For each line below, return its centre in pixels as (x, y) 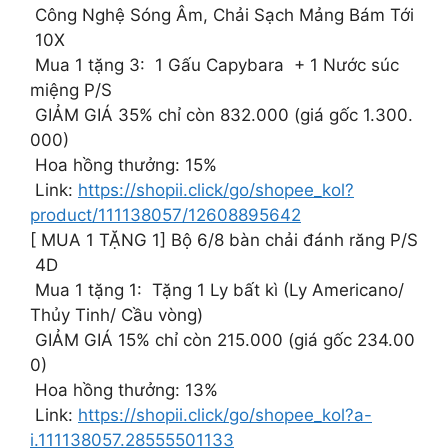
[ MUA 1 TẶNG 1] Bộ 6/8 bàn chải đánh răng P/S (224, 239)
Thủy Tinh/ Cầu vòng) (116, 314)
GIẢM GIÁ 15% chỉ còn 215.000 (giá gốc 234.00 (222, 339)
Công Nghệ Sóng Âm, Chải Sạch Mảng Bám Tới (222, 14)
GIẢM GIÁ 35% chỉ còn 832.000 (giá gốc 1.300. (221, 114)
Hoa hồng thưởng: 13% (124, 389)
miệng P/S (71, 89)
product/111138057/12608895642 (165, 214)
